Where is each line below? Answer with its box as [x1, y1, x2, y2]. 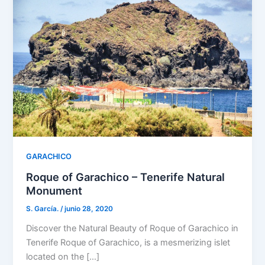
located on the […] [26, 251, 100, 262]
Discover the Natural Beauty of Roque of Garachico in [26, 222, 239, 234]
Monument [26, 184, 83, 198]
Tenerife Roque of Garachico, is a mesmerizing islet [26, 237, 231, 248]
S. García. [26, 205, 61, 214]
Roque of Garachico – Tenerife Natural [26, 170, 225, 184]
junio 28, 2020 [64, 205, 114, 214]
